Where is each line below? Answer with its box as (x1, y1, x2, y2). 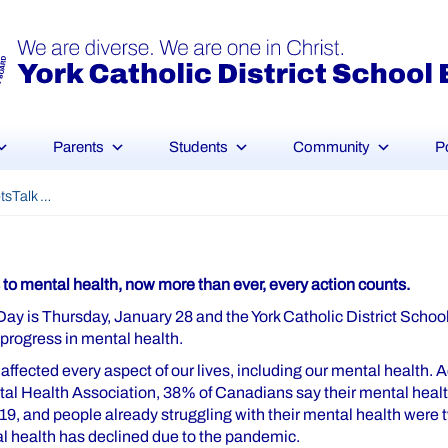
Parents (53, 139, 104, 155)
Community (293, 139, 370, 155)
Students (169, 139, 228, 155)
